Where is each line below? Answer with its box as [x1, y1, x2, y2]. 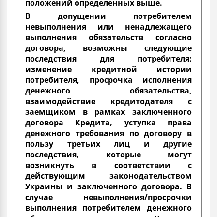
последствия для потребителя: [25, 53, 192, 64]
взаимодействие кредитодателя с [25, 95, 192, 107]
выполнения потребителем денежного [25, 202, 192, 213]
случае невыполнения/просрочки [25, 191, 192, 202]
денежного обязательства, [25, 85, 192, 96]
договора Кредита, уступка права [25, 117, 192, 128]
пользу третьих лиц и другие [25, 138, 192, 149]
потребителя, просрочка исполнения [25, 74, 192, 85]
